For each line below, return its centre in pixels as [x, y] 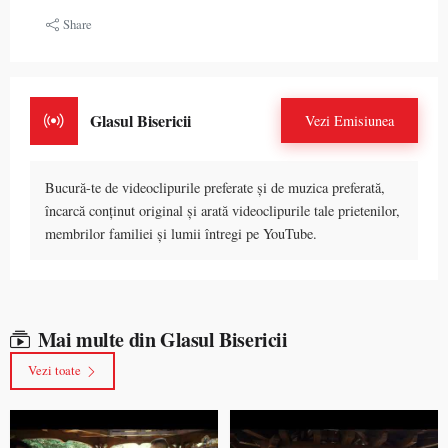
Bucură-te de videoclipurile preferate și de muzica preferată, [215, 187]
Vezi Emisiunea [349, 121]
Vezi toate [54, 370]
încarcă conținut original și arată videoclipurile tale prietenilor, [222, 210]
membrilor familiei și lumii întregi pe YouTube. [181, 233]
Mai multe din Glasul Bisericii [162, 339]
